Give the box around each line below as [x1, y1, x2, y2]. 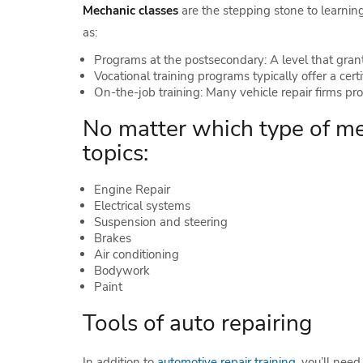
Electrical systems [94, 198, 190, 214]
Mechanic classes [83, 2, 178, 19]
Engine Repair [94, 181, 170, 198]
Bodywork [94, 263, 150, 279]
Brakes [94, 230, 131, 246]
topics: [83, 138, 148, 169]
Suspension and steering [94, 214, 228, 230]
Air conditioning [94, 246, 179, 263]
